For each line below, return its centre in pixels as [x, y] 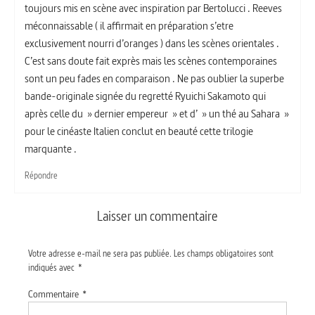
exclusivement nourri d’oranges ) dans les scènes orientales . [152, 43]
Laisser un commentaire [157, 216]
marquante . [51, 148]
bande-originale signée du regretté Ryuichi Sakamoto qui [145, 96]
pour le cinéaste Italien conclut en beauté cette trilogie [139, 131]
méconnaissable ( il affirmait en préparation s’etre [129, 25]
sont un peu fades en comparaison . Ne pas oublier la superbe [154, 78]
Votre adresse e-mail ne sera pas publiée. [100, 253]
